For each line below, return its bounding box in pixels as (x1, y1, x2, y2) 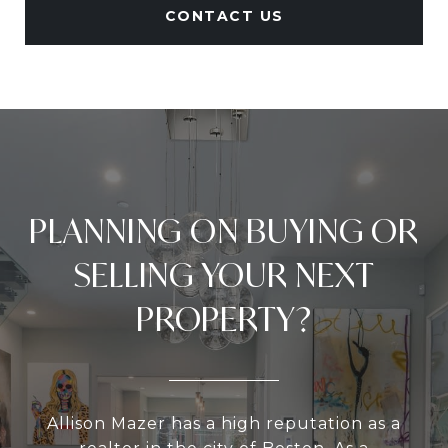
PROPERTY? (136, 298, 312, 340)
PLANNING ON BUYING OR (29, 210, 419, 252)
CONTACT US (164, 7, 284, 25)
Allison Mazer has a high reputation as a (47, 414, 401, 433)
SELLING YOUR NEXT (73, 254, 375, 296)
